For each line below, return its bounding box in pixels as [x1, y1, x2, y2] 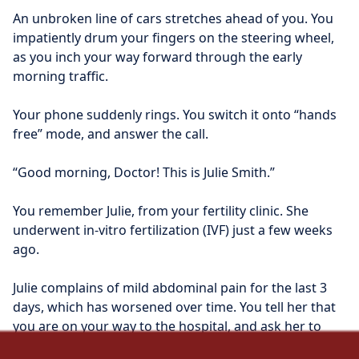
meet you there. [13, 336, 109, 354]
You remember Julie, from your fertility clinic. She [13, 201, 309, 220]
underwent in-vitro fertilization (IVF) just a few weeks [13, 220, 333, 239]
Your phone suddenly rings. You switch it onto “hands [13, 105, 337, 123]
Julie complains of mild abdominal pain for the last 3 [13, 278, 327, 296]
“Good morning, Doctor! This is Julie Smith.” [13, 163, 275, 181]
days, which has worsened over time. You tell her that [13, 297, 336, 316]
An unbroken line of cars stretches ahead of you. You [13, 9, 333, 27]
